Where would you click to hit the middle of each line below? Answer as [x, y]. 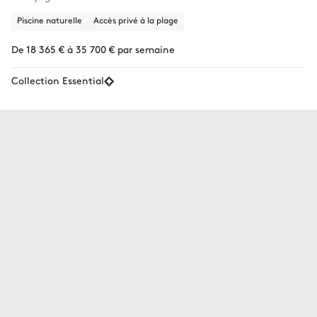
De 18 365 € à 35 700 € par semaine [93, 48]
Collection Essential [58, 80]
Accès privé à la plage [136, 19]
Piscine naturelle [50, 19]
